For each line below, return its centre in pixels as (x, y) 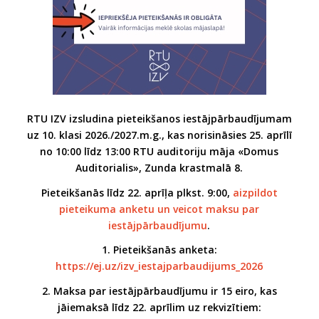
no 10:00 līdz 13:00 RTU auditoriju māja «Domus (159, 151)
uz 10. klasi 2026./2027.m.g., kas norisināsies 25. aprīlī (159, 135)
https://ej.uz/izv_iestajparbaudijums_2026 (159, 266)
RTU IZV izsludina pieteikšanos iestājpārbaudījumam (159, 118)
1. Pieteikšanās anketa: (159, 250)
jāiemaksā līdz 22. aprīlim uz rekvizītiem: (159, 308)
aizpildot (255, 192)
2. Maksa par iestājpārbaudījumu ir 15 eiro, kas (159, 291)
